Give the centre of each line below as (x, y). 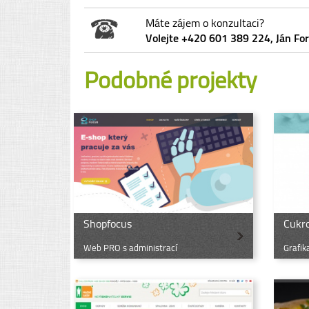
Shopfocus (108, 223)
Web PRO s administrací (130, 247)
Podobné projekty (170, 80)
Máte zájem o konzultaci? (205, 23)
